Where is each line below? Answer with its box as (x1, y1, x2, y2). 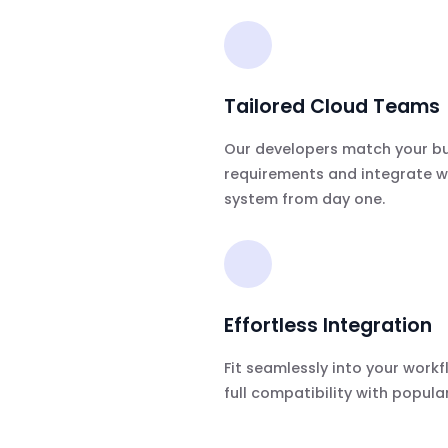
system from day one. (223, 189, 385, 210)
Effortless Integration (223, 312, 432, 340)
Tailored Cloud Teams (223, 93, 440, 121)
